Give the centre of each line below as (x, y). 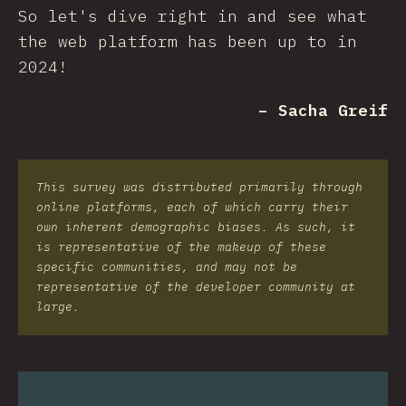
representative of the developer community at (196, 287)
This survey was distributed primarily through (199, 187)
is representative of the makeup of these (181, 247)
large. (58, 307)
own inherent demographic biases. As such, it (196, 227)
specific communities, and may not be (167, 267)
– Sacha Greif (323, 110)
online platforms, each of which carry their (192, 207)
